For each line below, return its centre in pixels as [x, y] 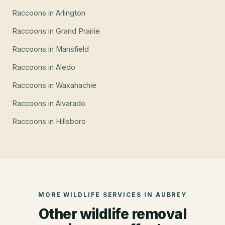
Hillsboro [71, 122]
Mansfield [72, 49]
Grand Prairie [78, 31]
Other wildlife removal [113, 214]
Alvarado [71, 103]
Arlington [71, 13]
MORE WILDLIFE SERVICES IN [97, 195]
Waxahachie [76, 85]
